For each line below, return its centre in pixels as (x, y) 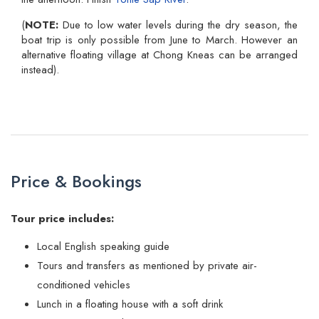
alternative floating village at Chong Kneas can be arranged (159, 54)
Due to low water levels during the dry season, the (180, 25)
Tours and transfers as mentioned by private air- (147, 265)
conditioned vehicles (84, 284)
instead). (40, 69)
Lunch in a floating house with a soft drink (130, 304)
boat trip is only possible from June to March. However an (159, 40)
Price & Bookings (76, 181)
